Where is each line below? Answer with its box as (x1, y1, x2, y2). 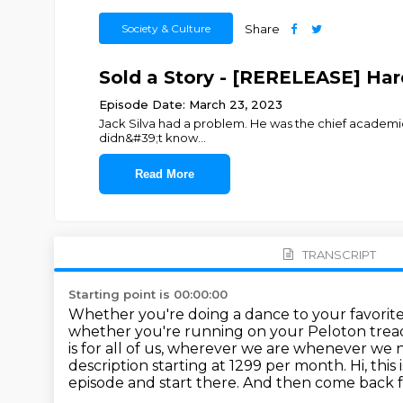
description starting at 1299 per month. (68, 357, 350, 374)
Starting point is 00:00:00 (68, 287, 228, 301)
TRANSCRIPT (301, 246, 376, 262)
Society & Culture (121, 22, 210, 35)
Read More (134, 167, 194, 181)
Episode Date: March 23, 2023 (98, 97, 282, 112)
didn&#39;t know (98, 130, 198, 145)
